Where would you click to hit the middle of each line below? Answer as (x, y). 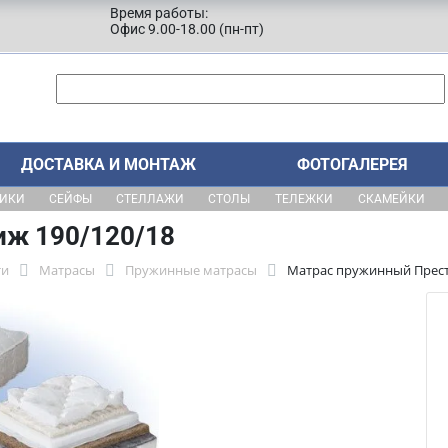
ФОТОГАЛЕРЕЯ (353, 164)
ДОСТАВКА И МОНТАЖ (108, 164)
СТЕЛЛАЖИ (150, 199)
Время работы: (159, 13)
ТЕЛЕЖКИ (303, 199)
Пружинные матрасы (191, 270)
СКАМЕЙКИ (391, 199)
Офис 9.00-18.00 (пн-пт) (187, 29)
